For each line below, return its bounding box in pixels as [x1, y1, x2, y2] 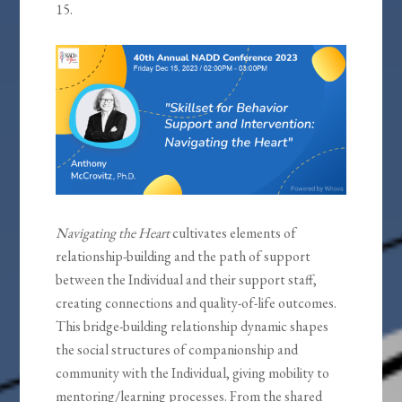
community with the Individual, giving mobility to [56, 363, 330, 383]
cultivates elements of [170, 223, 297, 243]
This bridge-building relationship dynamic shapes [56, 317, 329, 336]
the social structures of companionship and [56, 340, 299, 360]
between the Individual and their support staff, [56, 270, 318, 290]
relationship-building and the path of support [56, 247, 311, 267]
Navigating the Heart [56, 223, 170, 243]
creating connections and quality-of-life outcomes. [56, 293, 337, 313]
